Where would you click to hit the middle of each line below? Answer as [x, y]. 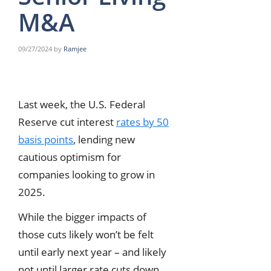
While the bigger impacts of [82, 217]
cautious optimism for [70, 157]
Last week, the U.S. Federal [82, 104]
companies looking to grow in [87, 174]
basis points [46, 139]
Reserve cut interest [67, 122]
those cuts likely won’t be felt [86, 235]
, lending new [104, 139]
